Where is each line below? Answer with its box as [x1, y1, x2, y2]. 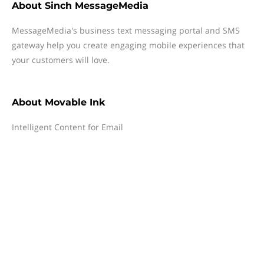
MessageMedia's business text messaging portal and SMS [12, 25, 240, 36]
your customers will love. [12, 54, 110, 65]
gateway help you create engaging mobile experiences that [12, 39, 245, 51]
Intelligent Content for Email [12, 121, 123, 133]
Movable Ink [45, 97, 105, 108]
